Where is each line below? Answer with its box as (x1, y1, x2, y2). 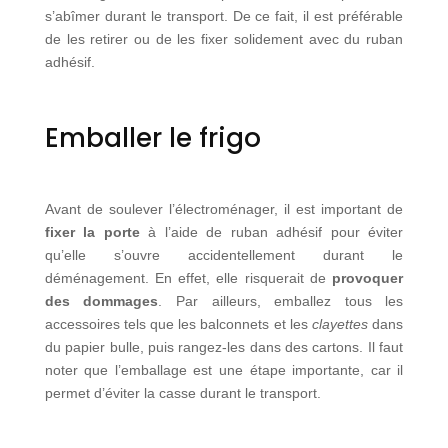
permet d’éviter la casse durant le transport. (44, 384, 321, 401)
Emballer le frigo (44, 119, 261, 156)
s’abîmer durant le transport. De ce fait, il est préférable (44, 7, 404, 24)
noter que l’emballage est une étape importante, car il (44, 361, 404, 378)
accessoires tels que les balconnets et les (44, 315, 313, 332)
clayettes (312, 315, 369, 332)
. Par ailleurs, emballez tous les (158, 292, 404, 309)
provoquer (332, 269, 404, 286)
